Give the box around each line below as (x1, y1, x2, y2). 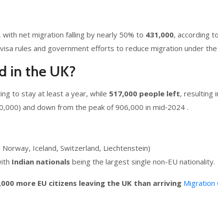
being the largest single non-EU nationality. (70, 157, 215, 166)
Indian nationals (12, 157, 70, 166)
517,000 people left (109, 89, 180, 98)
